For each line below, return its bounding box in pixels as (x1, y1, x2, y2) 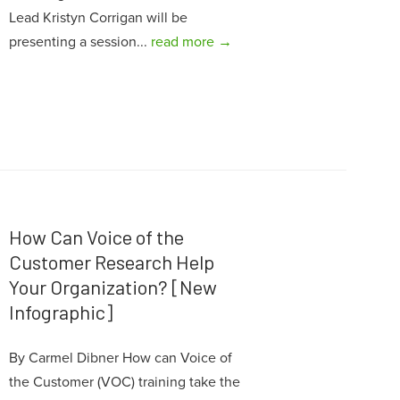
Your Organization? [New (8, 275, 217, 299)
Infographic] (8, 300, 112, 324)
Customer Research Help (8, 250, 214, 274)
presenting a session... (8, 33, 151, 51)
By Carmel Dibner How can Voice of (8, 349, 232, 368)
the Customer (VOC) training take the (8, 373, 240, 392)
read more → (150, 33, 232, 51)
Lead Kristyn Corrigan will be (8, 9, 187, 27)
